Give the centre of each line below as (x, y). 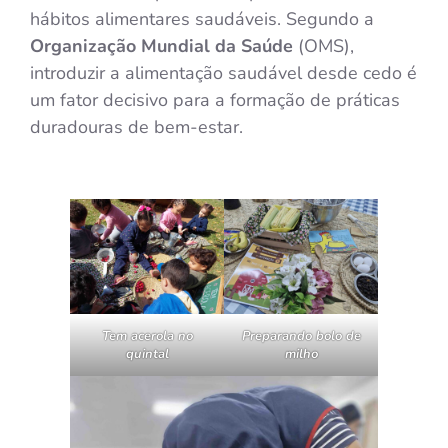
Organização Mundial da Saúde (164, 46)
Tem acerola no (147, 336)
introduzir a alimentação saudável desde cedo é (223, 73)
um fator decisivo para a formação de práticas (215, 100)
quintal (147, 354)
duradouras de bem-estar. (136, 127)
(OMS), (326, 46)
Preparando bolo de (301, 336)
